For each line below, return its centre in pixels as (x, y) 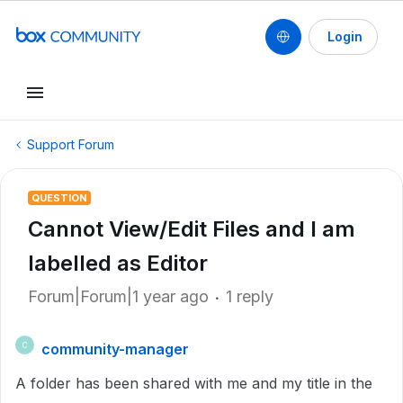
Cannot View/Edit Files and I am (192, 229)
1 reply (250, 296)
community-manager (115, 349)
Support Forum (71, 144)
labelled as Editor (118, 263)
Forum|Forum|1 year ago (118, 296)
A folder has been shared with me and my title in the (194, 383)
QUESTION (59, 198)
